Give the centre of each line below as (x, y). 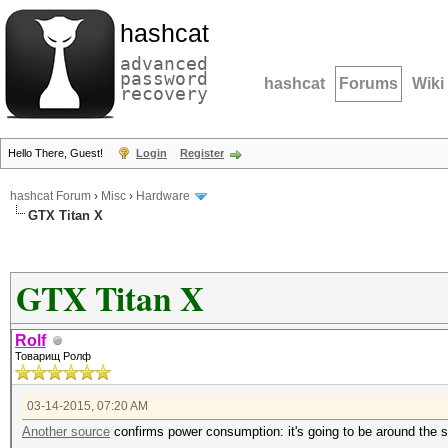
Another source (66, 431)
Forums (368, 83)
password (164, 78)
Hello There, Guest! (57, 153)
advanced (164, 63)
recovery (164, 93)
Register (202, 153)
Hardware (163, 196)
